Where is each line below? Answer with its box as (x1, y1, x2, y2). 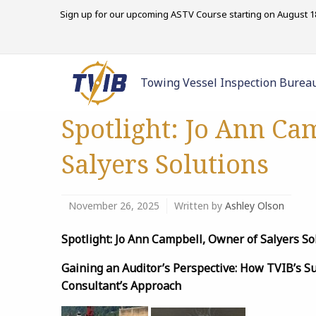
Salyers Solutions (61, 147, 269, 181)
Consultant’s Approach (61, 278, 181, 293)
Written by (174, 199, 225, 212)
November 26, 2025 (68, 199, 159, 212)
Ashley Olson (225, 199, 284, 212)
